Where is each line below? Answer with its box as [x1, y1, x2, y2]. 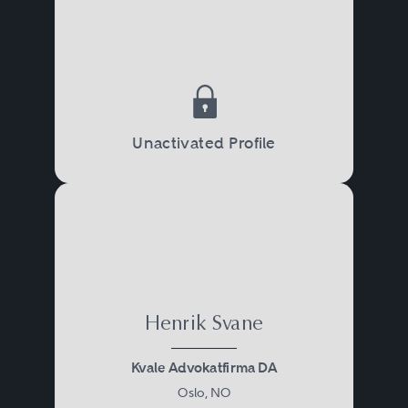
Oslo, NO [177, 384, 230, 400]
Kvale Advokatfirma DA [130, 358, 278, 377]
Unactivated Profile [132, 132, 276, 153]
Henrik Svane [144, 314, 263, 335]
